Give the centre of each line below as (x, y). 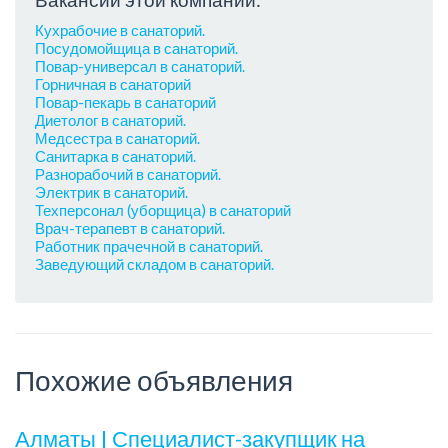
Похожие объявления (154, 380)
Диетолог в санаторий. (110, 119)
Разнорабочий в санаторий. (128, 173)
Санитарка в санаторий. (115, 155)
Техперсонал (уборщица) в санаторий (163, 209)
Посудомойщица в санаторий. (136, 47)
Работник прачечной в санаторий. (149, 245)
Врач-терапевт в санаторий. (130, 227)
